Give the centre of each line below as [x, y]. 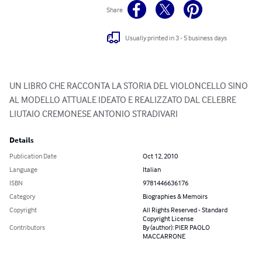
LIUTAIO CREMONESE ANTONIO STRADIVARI [94, 114]
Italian [152, 170]
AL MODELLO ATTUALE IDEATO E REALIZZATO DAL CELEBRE [124, 100]
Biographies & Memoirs [175, 196]
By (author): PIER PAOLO [176, 227]
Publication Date [33, 156]
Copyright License [168, 219]
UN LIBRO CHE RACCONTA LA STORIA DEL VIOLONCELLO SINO [130, 86]
